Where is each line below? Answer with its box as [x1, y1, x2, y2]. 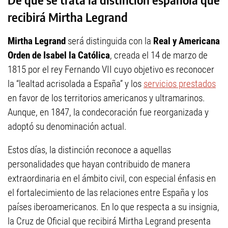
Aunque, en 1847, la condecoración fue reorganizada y [8, 106, 209, 119]
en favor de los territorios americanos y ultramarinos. [8, 92, 205, 104]
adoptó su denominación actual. [8, 121, 127, 133]
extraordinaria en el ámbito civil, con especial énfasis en [8, 173, 216, 185]
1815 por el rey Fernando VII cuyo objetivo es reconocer [8, 64, 214, 76]
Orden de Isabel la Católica [8, 49, 110, 62]
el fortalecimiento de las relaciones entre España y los [8, 187, 208, 199]
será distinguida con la [66, 35, 153, 47]
